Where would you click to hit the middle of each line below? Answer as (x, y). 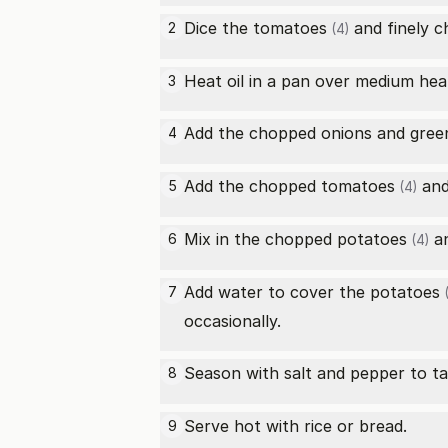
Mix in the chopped (260, 239)
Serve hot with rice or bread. (295, 426)
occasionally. (232, 321)
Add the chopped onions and (297, 133)
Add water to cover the (277, 292)
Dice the (218, 28)
